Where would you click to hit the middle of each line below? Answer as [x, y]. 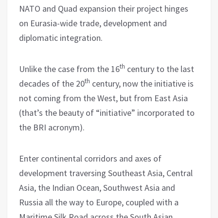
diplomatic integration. [61, 37]
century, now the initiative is [142, 83]
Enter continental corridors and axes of [90, 158]
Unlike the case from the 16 [69, 69]
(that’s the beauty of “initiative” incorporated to [107, 112]
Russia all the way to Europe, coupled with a [99, 202]
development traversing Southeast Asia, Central [106, 173]
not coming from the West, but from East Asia [103, 98]
